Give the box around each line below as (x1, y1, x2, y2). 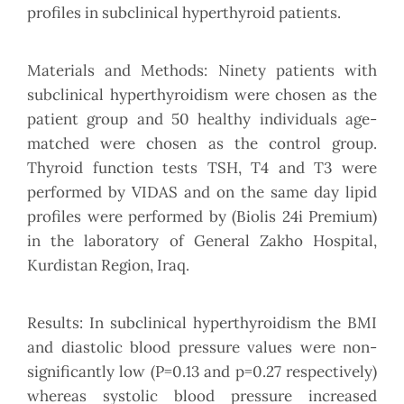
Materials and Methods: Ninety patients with (27, 60, 377, 81)
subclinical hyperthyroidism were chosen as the (27, 85, 377, 106)
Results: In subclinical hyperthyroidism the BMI (27, 313, 377, 334)
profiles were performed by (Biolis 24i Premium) (27, 207, 377, 227)
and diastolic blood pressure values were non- (27, 337, 377, 358)
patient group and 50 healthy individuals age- (27, 109, 377, 130)
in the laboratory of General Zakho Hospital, (27, 231, 377, 252)
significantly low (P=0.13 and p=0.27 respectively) (27, 362, 377, 382)
